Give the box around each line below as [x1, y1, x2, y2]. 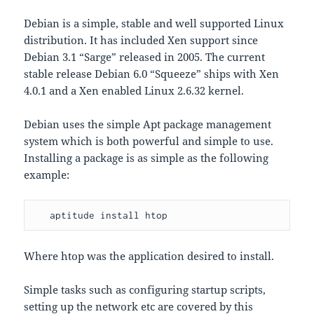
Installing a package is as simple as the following [24, 151, 269, 165]
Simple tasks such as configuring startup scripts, [24, 282, 266, 297]
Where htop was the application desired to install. [24, 249, 275, 264]
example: [24, 168, 70, 182]
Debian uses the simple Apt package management [24, 117, 272, 132]
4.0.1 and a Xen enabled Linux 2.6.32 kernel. [24, 83, 245, 98]
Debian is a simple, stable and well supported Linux [24, 16, 285, 31]
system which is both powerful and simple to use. [24, 134, 274, 149]
